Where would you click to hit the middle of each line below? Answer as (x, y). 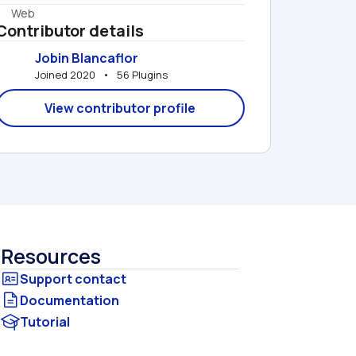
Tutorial (45, 322)
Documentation (70, 300)
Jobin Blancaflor (87, 58)
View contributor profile (120, 108)
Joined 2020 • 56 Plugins (101, 74)
